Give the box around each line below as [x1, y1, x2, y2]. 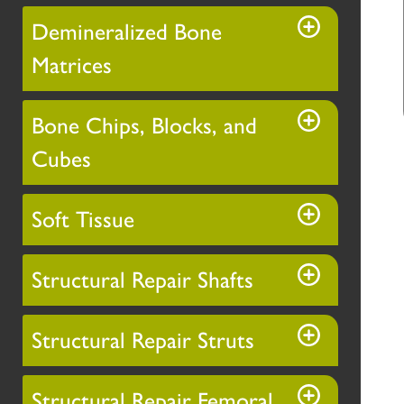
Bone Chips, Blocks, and [32, 112, 257, 140]
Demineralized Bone [32, 18, 222, 46]
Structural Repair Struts [32, 326, 254, 354]
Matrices [32, 51, 112, 79]
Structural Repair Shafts [32, 266, 253, 294]
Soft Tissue [32, 206, 134, 234]
